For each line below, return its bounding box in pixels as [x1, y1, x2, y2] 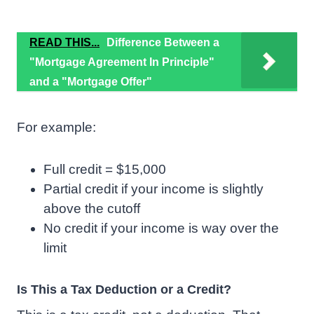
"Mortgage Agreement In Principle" [29, 56, 214, 69]
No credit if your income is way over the [43, 221, 279, 236]
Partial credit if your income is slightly [43, 182, 264, 197]
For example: [17, 120, 96, 135]
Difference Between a [107, 36, 219, 49]
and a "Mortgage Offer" [29, 76, 152, 88]
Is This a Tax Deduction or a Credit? [17, 282, 231, 297]
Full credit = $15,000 [43, 162, 166, 177]
